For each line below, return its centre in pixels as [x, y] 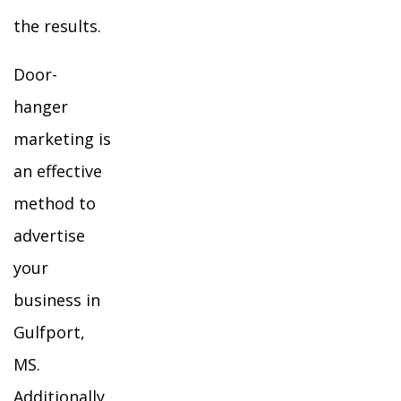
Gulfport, [49, 332]
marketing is [62, 139]
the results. [57, 26]
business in [57, 300]
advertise [49, 235]
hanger [41, 107]
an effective [58, 171]
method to [55, 203]
